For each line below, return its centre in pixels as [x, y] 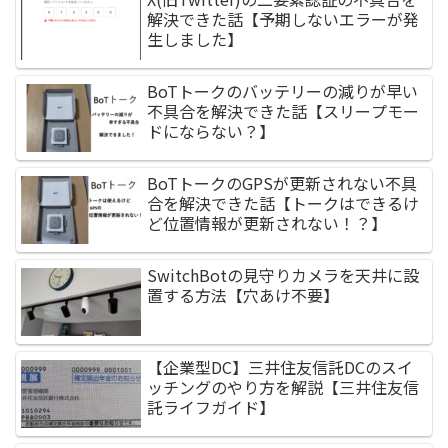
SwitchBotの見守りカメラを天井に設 [283, 275]
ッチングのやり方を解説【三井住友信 [283, 387]
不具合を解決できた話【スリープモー [283, 111]
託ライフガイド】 [211, 407]
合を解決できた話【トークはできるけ [283, 203]
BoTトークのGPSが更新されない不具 [282, 183]
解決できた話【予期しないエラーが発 [283, 19]
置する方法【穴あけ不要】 [243, 295]
